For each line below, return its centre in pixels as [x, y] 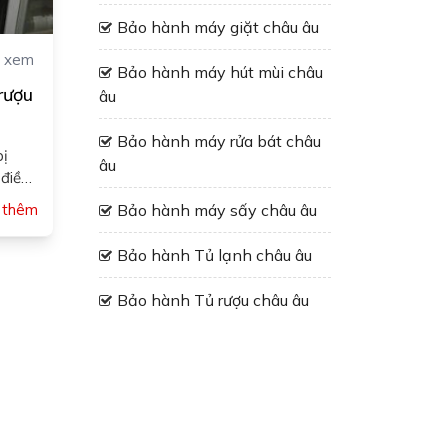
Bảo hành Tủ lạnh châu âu [214, 255]
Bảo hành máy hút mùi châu [219, 72]
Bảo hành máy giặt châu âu [217, 27]
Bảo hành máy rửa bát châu [218, 141]
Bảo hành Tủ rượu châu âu [212, 300]
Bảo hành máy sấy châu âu [216, 210]
